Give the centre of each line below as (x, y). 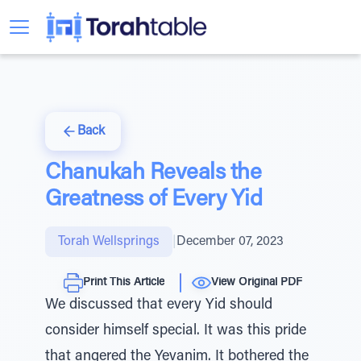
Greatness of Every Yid (154, 200)
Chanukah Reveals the (153, 173)
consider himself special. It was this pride (176, 331)
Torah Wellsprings (109, 242)
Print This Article (124, 282)
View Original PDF (257, 282)
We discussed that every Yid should (159, 305)
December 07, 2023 (230, 242)
